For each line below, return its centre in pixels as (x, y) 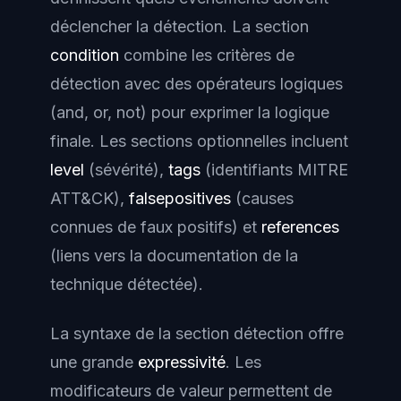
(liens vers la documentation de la (174, 256)
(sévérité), (126, 170)
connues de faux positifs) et (156, 227)
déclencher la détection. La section (179, 27)
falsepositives (180, 199)
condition (85, 55)
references (300, 227)
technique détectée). (127, 285)
